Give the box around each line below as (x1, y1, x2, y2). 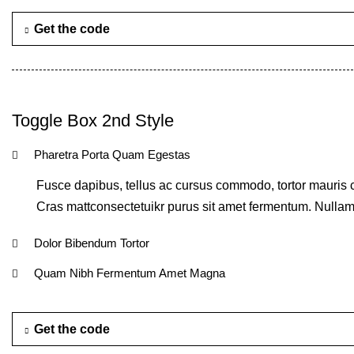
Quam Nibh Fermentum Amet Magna (34, 266, 225, 280)
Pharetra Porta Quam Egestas (34, 148, 190, 161)
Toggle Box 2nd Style (12, 111, 174, 130)
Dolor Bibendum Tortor (34, 236, 149, 250)
